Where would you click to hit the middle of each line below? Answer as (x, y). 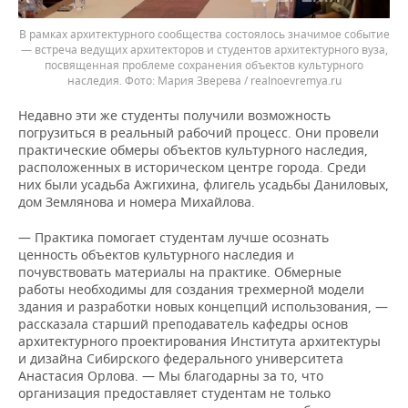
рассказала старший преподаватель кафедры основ (183, 324)
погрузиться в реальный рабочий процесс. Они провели (199, 133)
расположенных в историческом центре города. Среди (192, 167)
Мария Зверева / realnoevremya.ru (249, 81)
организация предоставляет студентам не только (174, 393)
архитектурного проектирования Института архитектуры (199, 341)
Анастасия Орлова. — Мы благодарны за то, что (171, 376)
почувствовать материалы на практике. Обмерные (180, 272)
